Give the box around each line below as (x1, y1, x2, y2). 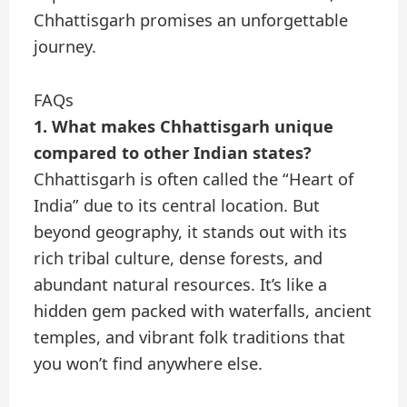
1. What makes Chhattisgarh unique (34, 114, 334, 137)
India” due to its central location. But (34, 194, 321, 216)
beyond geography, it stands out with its (34, 220, 348, 243)
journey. (34, 35, 97, 58)
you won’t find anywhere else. (34, 352, 263, 374)
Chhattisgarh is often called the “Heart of (34, 167, 354, 190)
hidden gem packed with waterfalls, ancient (34, 299, 372, 322)
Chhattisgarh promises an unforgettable (34, 9, 349, 32)
